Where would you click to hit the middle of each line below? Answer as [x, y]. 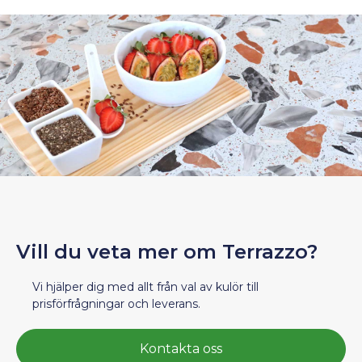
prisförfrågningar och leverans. [116, 304]
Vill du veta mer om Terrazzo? [167, 252]
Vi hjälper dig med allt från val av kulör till [145, 287]
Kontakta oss [181, 349]
